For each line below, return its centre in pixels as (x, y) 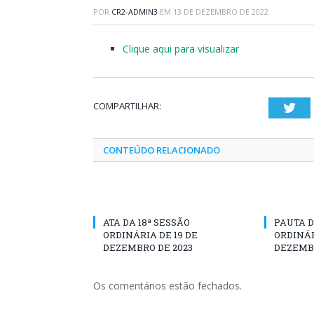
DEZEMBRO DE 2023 (148, 247)
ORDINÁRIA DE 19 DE (150, 235)
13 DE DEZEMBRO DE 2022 (221, 12)
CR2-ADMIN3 (135, 12)
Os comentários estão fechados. (168, 286)
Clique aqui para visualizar (181, 49)
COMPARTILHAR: (127, 106)
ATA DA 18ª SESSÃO (146, 222)
